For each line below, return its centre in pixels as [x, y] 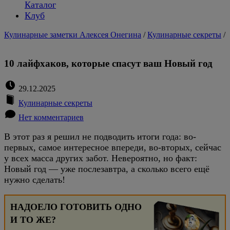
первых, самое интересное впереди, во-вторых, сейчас [113, 147]
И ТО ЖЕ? [33, 220]
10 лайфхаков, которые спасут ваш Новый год [108, 64]
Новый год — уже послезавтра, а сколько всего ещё [107, 169]
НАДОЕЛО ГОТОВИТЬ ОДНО [76, 207]
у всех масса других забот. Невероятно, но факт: [101, 158]
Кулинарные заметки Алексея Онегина [73, 34]
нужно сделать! [35, 180]
